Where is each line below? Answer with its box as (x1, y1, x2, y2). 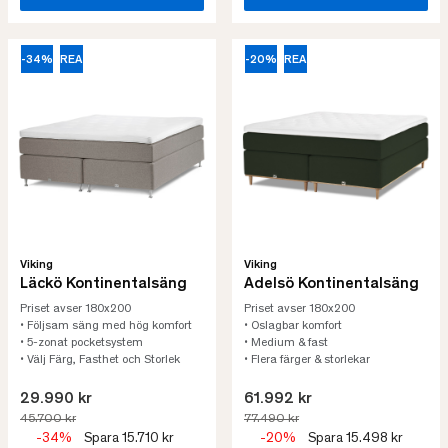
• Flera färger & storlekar (244, 354, 370, 366)
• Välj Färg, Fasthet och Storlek (20, 354, 180, 366)
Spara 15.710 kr (84, 432, 174, 446)
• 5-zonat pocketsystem (20, 337, 143, 349)
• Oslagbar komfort (244, 320, 342, 332)
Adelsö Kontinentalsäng (244, 276, 419, 292)
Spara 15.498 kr (308, 432, 403, 446)
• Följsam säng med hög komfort (20, 320, 195, 332)
